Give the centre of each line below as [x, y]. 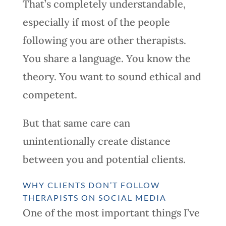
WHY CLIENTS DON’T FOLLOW [91, 185]
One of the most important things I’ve [111, 212]
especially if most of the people [96, 22]
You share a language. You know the [106, 58]
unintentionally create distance [96, 141]
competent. [50, 94]
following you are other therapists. [104, 40]
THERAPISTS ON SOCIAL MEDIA [94, 197]
